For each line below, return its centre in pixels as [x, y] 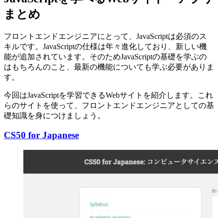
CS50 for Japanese [41, 135]
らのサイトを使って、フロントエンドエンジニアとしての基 [109, 105]
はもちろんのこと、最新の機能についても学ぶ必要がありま [109, 67]
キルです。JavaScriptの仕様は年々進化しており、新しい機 [105, 46]
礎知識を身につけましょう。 [54, 115]
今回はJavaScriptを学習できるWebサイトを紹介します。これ [109, 95]
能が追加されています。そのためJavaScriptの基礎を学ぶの [105, 56]
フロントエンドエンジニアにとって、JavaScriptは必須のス [105, 36]
